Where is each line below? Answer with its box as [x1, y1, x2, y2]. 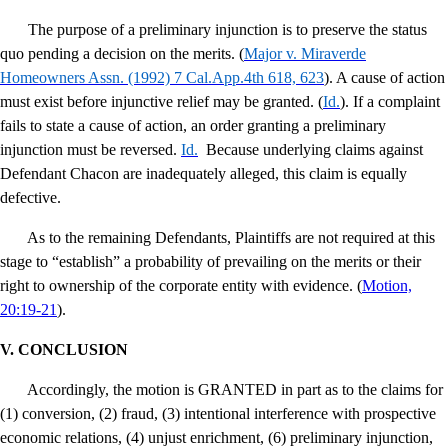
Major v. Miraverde [244, 45, 366, 63]
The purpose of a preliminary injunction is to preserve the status [28, 21, 427, 39]
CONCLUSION [18, 341, 128, 359]
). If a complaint [340, 93, 440, 111]
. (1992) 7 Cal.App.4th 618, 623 [120, 69, 324, 87]
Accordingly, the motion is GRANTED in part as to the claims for [27, 381, 443, 399]
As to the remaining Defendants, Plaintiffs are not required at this [27, 229, 435, 247]
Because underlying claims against [206, 141, 423, 159]
